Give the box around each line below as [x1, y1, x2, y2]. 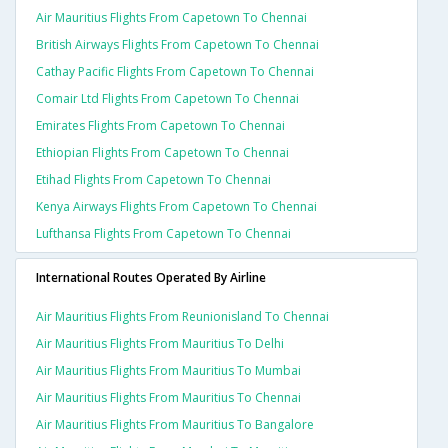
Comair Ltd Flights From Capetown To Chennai [36, 90, 299, 108]
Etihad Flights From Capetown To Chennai [36, 171, 271, 189]
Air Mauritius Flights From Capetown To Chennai [36, 9, 307, 27]
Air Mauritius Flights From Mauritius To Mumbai [36, 362, 301, 380]
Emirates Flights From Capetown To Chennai [36, 117, 285, 135]
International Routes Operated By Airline [36, 269, 266, 287]
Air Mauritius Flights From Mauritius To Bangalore [36, 416, 314, 434]
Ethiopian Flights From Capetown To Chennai [36, 144, 289, 162]
